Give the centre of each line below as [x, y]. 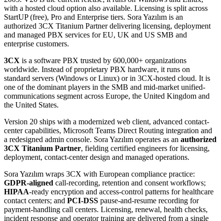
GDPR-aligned [29, 183]
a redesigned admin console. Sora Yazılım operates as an [92, 139]
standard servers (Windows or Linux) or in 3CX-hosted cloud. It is [107, 78]
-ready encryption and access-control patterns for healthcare [121, 191]
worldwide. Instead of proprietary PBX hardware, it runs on [97, 69]
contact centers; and [36, 200]
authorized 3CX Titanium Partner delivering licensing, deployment [107, 26]
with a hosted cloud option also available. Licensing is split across [106, 8]
